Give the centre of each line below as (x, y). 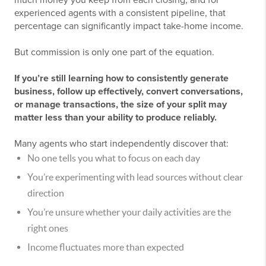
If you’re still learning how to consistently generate (121, 79)
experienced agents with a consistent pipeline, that (120, 13)
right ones (48, 228)
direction (46, 193)
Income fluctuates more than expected (106, 247)
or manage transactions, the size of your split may (121, 105)
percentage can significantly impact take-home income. (129, 26)
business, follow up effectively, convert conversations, (129, 92)
